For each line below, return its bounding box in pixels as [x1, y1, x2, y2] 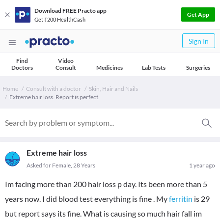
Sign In [189, 37, 209, 45]
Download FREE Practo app [34, 6, 107, 14]
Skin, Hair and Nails [89, 85, 138, 92]
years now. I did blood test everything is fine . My [5, 194, 169, 203]
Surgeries [186, 64, 210, 71]
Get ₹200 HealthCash [34, 16, 85, 23]
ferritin [169, 194, 192, 203]
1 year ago [189, 162, 215, 169]
